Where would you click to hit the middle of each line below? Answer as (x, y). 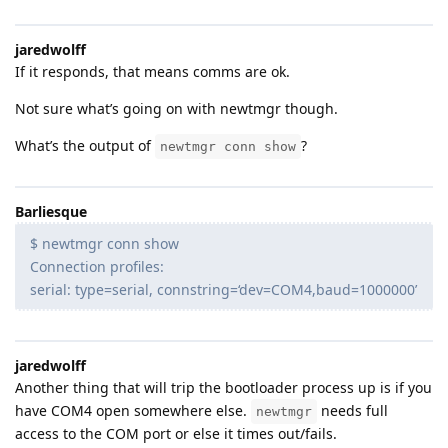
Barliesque (51, 211)
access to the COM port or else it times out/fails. (176, 433)
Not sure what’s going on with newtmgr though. (176, 108)
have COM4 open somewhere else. (133, 410)
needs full (352, 410)
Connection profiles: (97, 266)
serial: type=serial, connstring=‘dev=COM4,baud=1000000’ (223, 289)
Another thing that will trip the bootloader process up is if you (223, 387)
